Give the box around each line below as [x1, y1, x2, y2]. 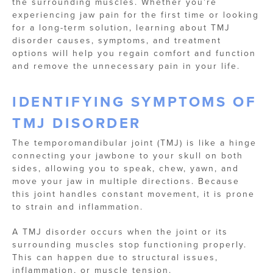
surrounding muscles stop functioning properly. [12, 238, 247, 251]
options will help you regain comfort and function [12, 47, 256, 60]
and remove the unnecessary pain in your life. [12, 60, 240, 73]
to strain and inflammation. [12, 200, 143, 213]
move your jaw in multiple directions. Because [12, 175, 239, 188]
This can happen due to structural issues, [12, 251, 218, 264]
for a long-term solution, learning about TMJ [12, 21, 230, 34]
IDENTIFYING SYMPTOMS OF [12, 91, 257, 113]
